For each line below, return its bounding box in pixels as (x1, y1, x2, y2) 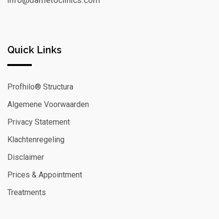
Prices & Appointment (7, 170, 82, 180)
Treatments (7, 188, 46, 197)
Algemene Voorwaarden (7, 100, 89, 109)
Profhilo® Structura (7, 82, 73, 92)
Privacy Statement (7, 117, 70, 127)
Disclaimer (7, 153, 44, 162)
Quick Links (7, 44, 62, 56)
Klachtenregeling (7, 135, 65, 145)
